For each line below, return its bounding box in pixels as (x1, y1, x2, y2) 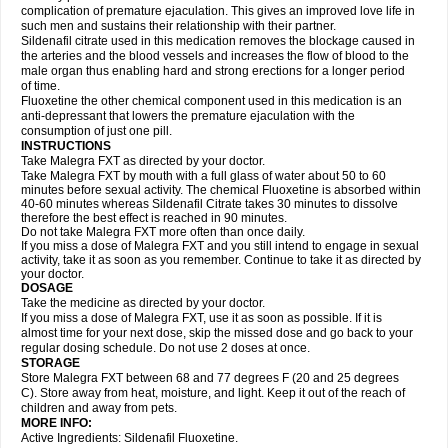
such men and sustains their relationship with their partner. (21, 19, 336, 33)
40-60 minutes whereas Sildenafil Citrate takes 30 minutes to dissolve (21, 197, 398, 211)
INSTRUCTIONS (21, 139, 114, 153)
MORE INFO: (21, 416, 92, 430)
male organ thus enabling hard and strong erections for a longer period (21, 64, 405, 78)
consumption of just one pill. (21, 124, 172, 138)
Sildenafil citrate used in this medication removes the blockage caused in (21, 34, 415, 48)
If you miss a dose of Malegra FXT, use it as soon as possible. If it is (21, 311, 382, 325)
